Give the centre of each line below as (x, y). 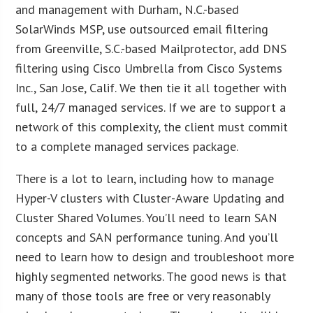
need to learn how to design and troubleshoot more (155, 256)
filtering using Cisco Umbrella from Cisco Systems (149, 68)
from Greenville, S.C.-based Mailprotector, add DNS (151, 48)
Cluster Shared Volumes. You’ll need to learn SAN (147, 217)
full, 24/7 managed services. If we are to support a (151, 107)
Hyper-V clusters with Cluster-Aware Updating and (150, 198)
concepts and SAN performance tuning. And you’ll (147, 237)
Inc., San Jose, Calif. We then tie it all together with (151, 87)
